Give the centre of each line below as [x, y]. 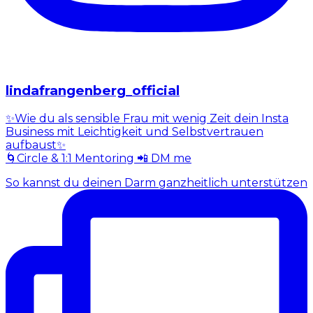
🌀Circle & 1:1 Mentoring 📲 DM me [99, 159]
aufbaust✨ [36, 145]
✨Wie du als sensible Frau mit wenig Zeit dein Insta [147, 119]
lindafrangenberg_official [93, 91]
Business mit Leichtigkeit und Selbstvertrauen [134, 132]
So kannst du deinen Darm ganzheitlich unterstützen [156, 183]
